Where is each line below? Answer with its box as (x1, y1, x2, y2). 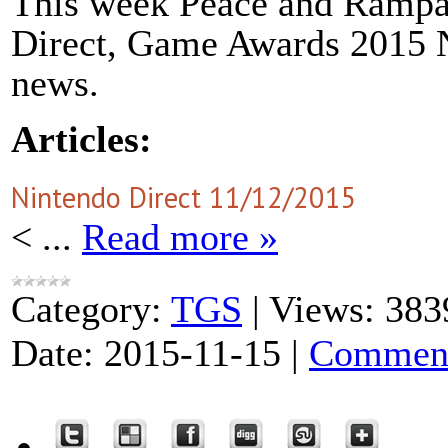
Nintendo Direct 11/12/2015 (11, 179, 357, 217)
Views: (269, 288, 375, 331)
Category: (11, 288, 162, 331)
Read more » (82, 216, 278, 259)
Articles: (11, 118, 152, 161)
